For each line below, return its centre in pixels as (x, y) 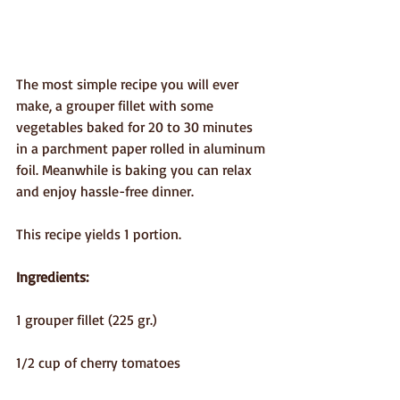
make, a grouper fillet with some (117, 106)
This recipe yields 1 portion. (99, 234)
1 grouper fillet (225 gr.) (88, 320)
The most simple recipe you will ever (129, 84)
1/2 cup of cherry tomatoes (98, 363)
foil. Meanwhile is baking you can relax (136, 170)
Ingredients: (52, 277)
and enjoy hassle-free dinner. (105, 192)
